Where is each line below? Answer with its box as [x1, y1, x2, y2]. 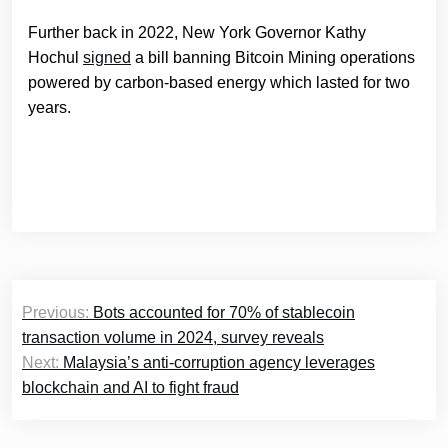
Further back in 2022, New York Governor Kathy [28, 24, 366, 42]
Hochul [28, 49, 83, 67]
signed [83, 49, 131, 67]
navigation [11, 313, 162, 353]
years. [28, 99, 71, 117]
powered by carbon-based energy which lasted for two [28, 74, 410, 92]
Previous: [22, 304, 89, 322]
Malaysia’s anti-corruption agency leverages [63, 354, 375, 372]
